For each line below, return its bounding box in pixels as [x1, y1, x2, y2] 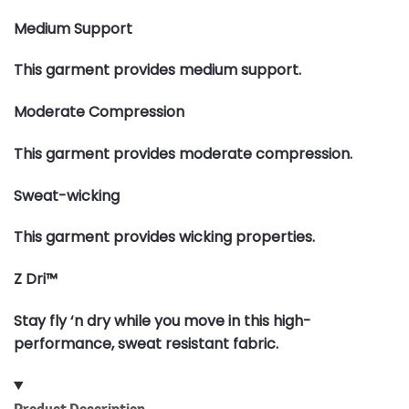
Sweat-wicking [14, 184, 120, 206]
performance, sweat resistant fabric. [14, 333, 278, 355]
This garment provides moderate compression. [14, 142, 352, 164]
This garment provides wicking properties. [14, 226, 315, 248]
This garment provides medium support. [14, 59, 301, 81]
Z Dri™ [14, 268, 58, 290]
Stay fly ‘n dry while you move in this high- [14, 310, 311, 332]
